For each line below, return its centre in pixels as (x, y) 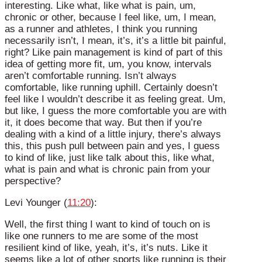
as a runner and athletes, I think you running (101, 29)
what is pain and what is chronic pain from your (108, 170)
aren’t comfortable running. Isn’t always (91, 76)
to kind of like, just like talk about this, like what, (110, 158)
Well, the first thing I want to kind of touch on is (108, 224)
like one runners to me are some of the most (101, 236)
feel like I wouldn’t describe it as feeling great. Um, (115, 99)
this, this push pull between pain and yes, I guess (112, 146)
